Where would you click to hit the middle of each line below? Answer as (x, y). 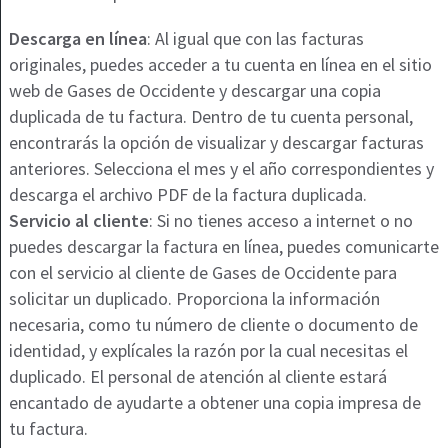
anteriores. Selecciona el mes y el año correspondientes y (221, 169)
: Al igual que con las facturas (255, 39)
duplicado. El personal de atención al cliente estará (197, 377)
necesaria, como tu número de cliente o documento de (213, 325)
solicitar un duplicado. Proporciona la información (194, 299)
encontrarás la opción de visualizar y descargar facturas (216, 143)
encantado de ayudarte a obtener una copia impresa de (214, 403)
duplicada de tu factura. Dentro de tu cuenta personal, (210, 117)
